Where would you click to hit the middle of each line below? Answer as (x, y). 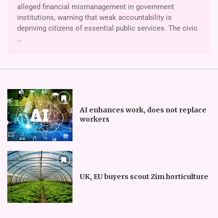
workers (94, 119)
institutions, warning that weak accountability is (94, 17)
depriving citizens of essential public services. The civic (107, 28)
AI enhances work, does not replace (143, 110)
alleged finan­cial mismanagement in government (96, 7)
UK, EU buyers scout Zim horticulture (144, 176)
